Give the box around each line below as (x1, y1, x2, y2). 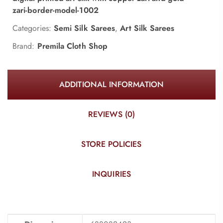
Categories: (12, 22, 51, 34)
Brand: (12, 40, 37, 52)
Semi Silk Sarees (53, 22, 115, 34)
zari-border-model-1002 (12, 4, 99, 16)
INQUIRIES (92, 168, 131, 180)
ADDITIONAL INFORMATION (59, 79, 164, 91)
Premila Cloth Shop (37, 40, 108, 52)
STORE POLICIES (81, 138, 142, 150)
